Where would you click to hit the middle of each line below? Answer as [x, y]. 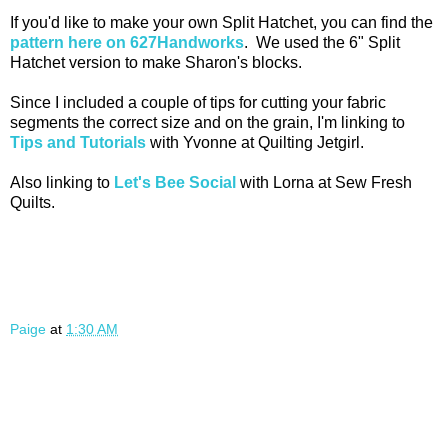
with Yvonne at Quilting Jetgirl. [255, 143]
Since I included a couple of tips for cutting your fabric [198, 103]
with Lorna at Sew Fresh [324, 183]
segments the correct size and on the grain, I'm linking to [207, 123]
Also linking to [62, 183]
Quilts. [32, 203]
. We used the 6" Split [322, 43]
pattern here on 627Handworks [127, 43]
